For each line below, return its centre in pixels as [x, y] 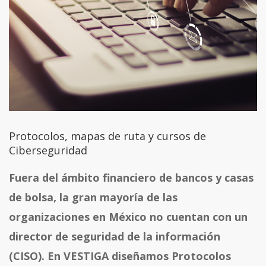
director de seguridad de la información [115, 237]
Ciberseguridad [48, 151]
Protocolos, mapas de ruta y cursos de [107, 136]
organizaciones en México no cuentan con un [128, 217]
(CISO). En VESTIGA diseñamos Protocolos [120, 256]
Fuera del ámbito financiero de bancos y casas [131, 178]
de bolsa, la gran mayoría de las [93, 197]
